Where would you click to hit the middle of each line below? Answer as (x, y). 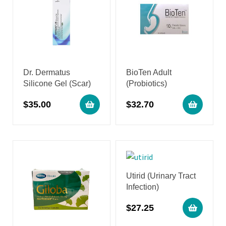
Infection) (143, 187)
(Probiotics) (147, 84)
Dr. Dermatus (47, 73)
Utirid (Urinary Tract (161, 176)
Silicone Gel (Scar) (57, 84)
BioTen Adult (149, 73)
